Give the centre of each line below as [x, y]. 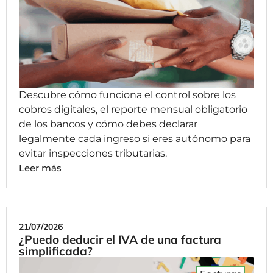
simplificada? [56, 251]
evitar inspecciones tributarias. [93, 153]
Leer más [40, 168]
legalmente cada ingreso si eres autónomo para [135, 138]
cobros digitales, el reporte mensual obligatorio [133, 109]
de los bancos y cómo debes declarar [108, 124]
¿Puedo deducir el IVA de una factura [120, 239]
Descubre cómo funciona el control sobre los [127, 94]
